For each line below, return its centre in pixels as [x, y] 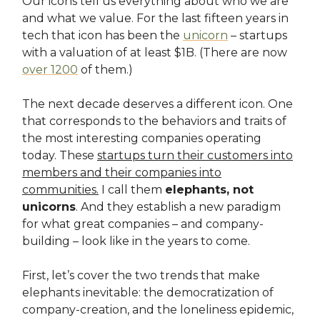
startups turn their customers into [195, 156]
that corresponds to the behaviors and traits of [154, 121]
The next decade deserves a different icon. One [157, 104]
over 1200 [50, 70]
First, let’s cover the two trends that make [141, 276]
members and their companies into [122, 173]
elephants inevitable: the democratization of [148, 293]
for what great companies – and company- [143, 224]
